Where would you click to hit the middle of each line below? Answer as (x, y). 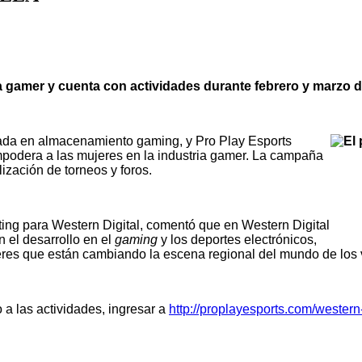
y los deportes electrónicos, (237, 239)
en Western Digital (277, 225)
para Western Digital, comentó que (123, 225)
